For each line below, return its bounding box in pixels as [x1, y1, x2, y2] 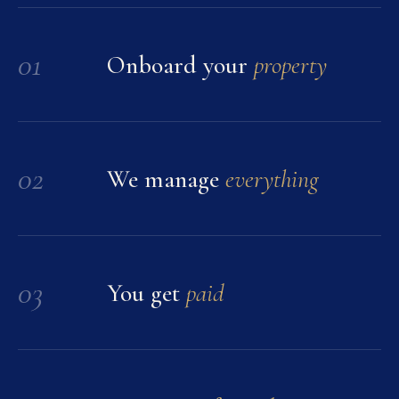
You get [107, 277, 186, 308]
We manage [107, 163, 225, 194]
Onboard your [107, 49, 254, 80]
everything [225, 163, 319, 194]
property [254, 49, 327, 80]
